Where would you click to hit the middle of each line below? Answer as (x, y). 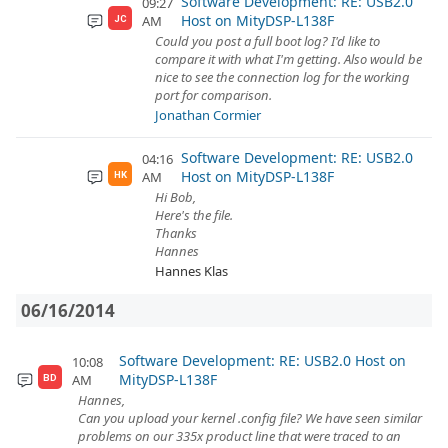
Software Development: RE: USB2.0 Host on (263, 360)
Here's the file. (194, 215)
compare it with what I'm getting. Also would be (288, 59)
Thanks (176, 233)
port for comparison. (213, 95)
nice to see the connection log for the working (282, 77)
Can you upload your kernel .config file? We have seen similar (250, 418)
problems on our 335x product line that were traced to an (239, 436)
